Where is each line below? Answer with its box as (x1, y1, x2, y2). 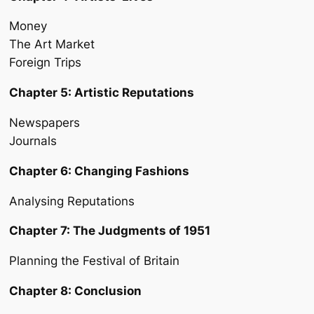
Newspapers (9, 115, 80, 130)
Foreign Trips (9, 55, 81, 70)
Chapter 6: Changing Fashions (9, 163, 189, 178)
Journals (9, 133, 57, 148)
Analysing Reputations (9, 193, 135, 208)
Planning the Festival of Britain (9, 254, 179, 268)
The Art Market (9, 37, 95, 52)
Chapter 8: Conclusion (9, 283, 142, 298)
